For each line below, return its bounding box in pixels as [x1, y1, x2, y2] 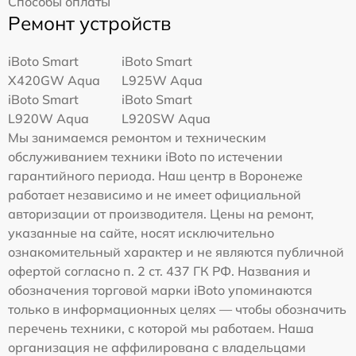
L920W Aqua [8, 110, 89, 127]
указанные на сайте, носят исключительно [8, 225, 274, 242]
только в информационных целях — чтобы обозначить [8, 301, 346, 318]
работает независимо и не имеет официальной [8, 187, 301, 203]
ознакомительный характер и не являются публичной [8, 244, 344, 261]
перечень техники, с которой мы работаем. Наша [8, 320, 314, 337]
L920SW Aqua [122, 110, 211, 127]
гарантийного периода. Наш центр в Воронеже [8, 168, 303, 184]
